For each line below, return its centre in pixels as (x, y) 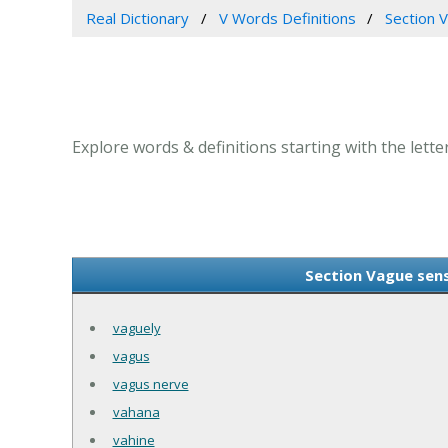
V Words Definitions (287, 17)
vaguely (136, 327)
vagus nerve (150, 383)
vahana (136, 411)
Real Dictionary (137, 17)
